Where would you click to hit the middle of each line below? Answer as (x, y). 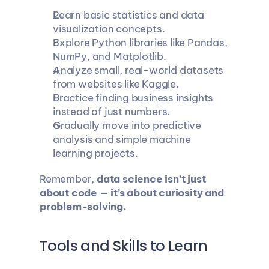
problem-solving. (83, 207)
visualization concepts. (108, 29)
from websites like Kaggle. (116, 84)
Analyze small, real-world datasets (138, 70)
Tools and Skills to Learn (123, 246)
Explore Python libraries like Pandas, (140, 43)
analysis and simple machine (122, 139)
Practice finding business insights (133, 98)
